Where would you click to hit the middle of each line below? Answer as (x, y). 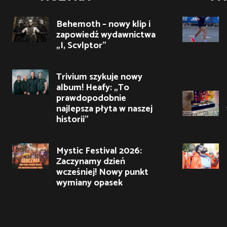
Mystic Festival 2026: (99, 151)
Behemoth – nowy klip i (103, 24)
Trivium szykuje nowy (99, 77)
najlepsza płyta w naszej (104, 109)
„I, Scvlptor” (81, 45)
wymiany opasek (89, 183)
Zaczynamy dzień (91, 161)
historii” (72, 119)
